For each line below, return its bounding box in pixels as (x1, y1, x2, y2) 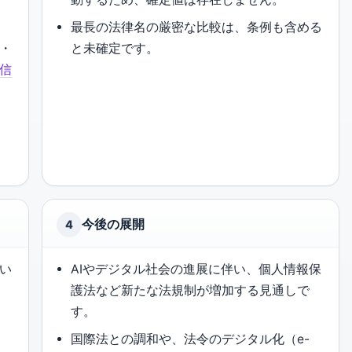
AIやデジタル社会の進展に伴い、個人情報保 (71, 262, 322, 277)
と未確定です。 (71, 41, 159, 56)
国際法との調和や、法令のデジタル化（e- (71, 332, 310, 346)
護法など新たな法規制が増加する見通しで (71, 283, 310, 298)
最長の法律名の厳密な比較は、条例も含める (71, 20, 323, 35)
